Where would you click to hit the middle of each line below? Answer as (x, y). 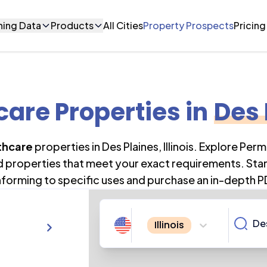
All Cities (123, 25)
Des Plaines (130, 146)
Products (72, 25)
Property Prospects (189, 25)
